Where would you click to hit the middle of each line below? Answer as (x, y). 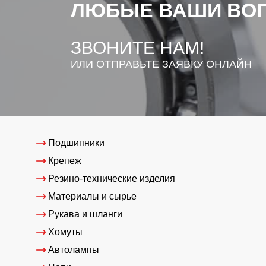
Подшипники (76, 143)
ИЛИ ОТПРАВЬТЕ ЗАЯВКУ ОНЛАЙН (161, 64)
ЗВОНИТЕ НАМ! (137, 48)
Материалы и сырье (92, 197)
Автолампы (74, 250)
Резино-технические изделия (112, 179)
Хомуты (65, 232)
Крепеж (65, 161)
